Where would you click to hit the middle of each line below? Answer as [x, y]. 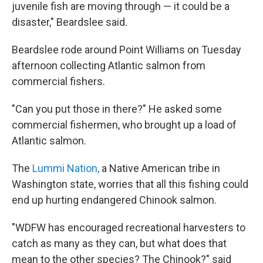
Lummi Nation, [66, 168]
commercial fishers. [58, 81]
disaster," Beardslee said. [70, 22]
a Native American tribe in [160, 168]
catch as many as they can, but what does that [119, 243]
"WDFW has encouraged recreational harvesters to [129, 227]
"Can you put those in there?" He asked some [117, 109]
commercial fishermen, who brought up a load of [124, 125]
